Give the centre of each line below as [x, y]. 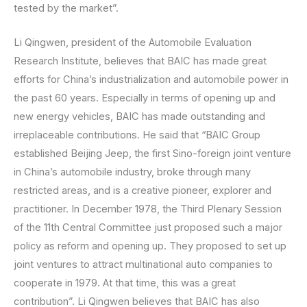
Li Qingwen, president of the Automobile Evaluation [133, 43]
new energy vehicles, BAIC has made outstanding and [139, 117]
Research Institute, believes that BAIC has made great [140, 61]
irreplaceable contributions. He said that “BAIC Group [137, 135]
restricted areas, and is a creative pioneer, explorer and [143, 191]
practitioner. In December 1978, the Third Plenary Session [148, 209]
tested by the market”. [66, 9]
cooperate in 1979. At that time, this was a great [125, 283]
